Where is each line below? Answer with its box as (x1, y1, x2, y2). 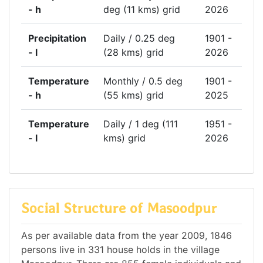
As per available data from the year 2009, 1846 (21, 229, 232, 241)
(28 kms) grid (103, 46, 164, 59)
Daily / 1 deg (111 (103, 118, 178, 130)
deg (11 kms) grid (103, 4, 180, 16)
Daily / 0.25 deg (103, 32, 175, 45)
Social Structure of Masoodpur (21, 200, 217, 217)
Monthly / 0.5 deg (103, 75, 183, 87)
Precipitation (28, 32, 86, 45)
